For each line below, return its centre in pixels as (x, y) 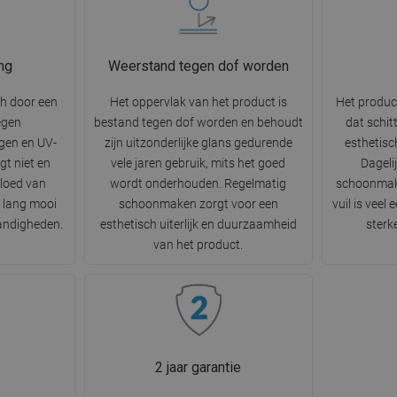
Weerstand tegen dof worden (198, 66)
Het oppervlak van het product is (198, 102)
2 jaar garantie (198, 368)
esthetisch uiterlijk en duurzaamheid (198, 225)
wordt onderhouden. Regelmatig (198, 184)
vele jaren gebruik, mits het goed (198, 163)
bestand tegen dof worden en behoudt (198, 123)
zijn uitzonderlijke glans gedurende (198, 143)
